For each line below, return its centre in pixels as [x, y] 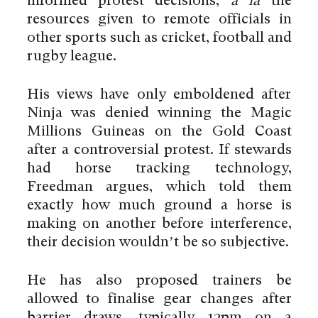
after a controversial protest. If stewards [159, 151]
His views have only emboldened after [159, 95]
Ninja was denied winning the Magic [159, 114]
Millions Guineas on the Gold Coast [159, 132]
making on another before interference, [159, 225]
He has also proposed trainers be [159, 281]
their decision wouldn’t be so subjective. [158, 243]
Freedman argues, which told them [159, 188]
